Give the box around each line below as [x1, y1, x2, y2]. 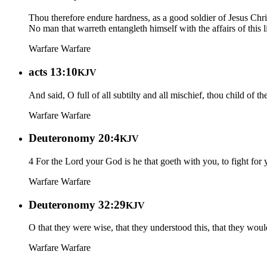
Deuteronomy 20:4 [29, 132, 120, 145]
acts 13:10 [29, 65, 77, 78]
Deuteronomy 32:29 [29, 198, 126, 211]
